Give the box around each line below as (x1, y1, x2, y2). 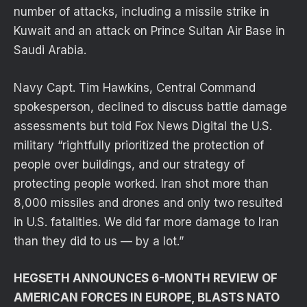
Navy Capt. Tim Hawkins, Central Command (14, 80, 256, 95)
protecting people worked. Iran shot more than (14, 176, 269, 191)
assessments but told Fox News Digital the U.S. (14, 119, 272, 133)
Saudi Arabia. (14, 43, 86, 58)
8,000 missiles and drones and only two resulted (14, 195, 282, 210)
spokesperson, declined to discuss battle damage (14, 99, 287, 114)
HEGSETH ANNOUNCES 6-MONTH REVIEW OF (14, 271, 278, 285)
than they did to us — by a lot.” (14, 234, 184, 248)
